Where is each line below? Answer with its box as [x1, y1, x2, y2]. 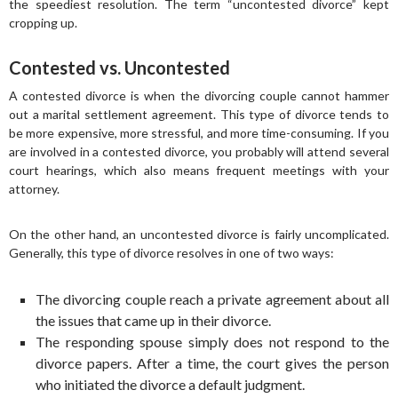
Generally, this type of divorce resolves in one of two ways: [9, 245, 334, 260]
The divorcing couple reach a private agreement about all [36, 291, 389, 307]
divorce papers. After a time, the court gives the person [36, 354, 389, 371]
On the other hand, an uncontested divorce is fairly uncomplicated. [9, 227, 389, 242]
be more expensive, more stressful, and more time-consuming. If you [9, 125, 389, 140]
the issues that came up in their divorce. [36, 312, 271, 329]
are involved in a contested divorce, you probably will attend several [9, 144, 389, 159]
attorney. [9, 181, 60, 196]
